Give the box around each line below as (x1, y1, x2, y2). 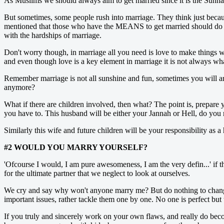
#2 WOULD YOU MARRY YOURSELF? (4, 142, 147, 151)
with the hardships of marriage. (4, 30, 101, 39)
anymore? (4, 82, 35, 91)
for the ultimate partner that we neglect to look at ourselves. (4, 168, 190, 177)
